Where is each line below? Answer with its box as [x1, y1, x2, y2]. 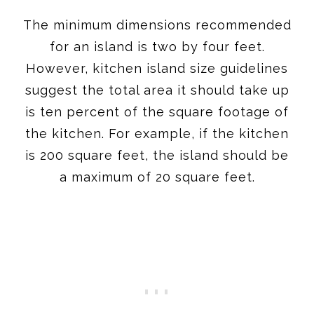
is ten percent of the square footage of [25, 104, 289, 119]
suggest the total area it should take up [25, 82, 289, 97]
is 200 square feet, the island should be [25, 147, 289, 163]
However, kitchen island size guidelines [26, 60, 288, 76]
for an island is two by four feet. [49, 39, 265, 54]
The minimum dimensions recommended [22, 17, 292, 32]
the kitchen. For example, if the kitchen [25, 125, 289, 141]
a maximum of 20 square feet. [59, 169, 255, 184]
